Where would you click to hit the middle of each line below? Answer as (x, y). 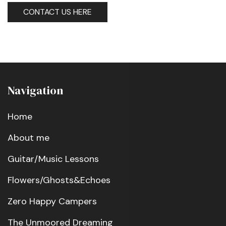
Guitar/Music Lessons (53, 159)
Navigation (35, 90)
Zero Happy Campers (52, 201)
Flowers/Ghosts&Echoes (59, 180)
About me (29, 137)
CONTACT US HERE (58, 12)
